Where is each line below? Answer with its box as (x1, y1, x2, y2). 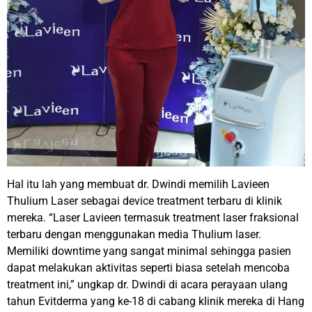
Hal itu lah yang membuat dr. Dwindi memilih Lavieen (7, 177, 270, 191)
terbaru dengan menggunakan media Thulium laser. (7, 227, 261, 241)
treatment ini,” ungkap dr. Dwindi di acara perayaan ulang (7, 277, 288, 291)
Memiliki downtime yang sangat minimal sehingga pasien (7, 244, 291, 258)
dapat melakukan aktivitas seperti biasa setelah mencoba (7, 260, 290, 274)
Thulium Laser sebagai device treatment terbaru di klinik (7, 194, 282, 208)
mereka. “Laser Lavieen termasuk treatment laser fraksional (7, 210, 299, 224)
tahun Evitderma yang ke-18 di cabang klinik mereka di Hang (7, 294, 304, 308)
